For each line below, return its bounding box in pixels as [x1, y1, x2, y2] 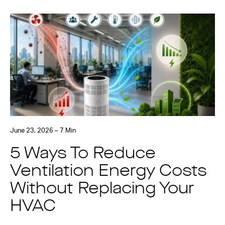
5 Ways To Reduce [10, 146, 156, 162]
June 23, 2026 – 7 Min [10, 128, 76, 134]
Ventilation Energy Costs [10, 164, 207, 180]
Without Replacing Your [10, 181, 194, 197]
